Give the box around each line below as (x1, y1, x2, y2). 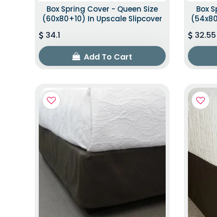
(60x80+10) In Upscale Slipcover (42, 13, 162, 24)
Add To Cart (81, 51, 132, 62)
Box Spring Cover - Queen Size (46, 3, 158, 14)
